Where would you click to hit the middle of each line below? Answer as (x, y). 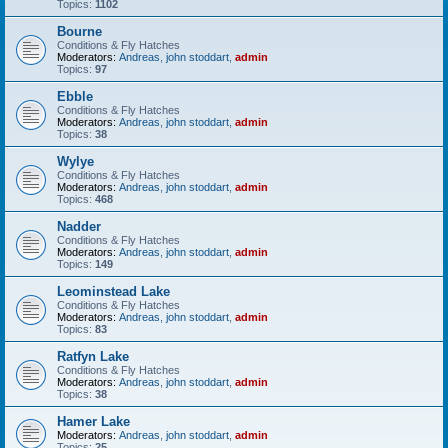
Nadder (79, 226)
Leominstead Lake (113, 291)
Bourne (79, 31)
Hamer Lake (93, 421)
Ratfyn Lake (93, 356)
